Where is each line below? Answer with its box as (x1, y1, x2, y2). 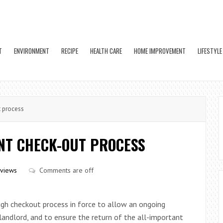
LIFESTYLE (198, 46, 222, 56)
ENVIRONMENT (14, 46, 49, 56)
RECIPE (61, 46, 78, 56)
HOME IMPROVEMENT (134, 46, 186, 56)
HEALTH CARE (90, 46, 122, 56)
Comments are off (39, 166, 94, 175)
